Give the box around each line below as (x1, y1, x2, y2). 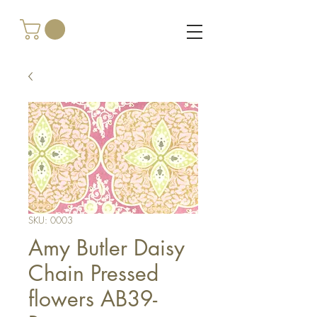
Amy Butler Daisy (28, 234, 185, 262)
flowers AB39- (28, 284, 157, 313)
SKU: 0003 (28, 214, 73, 226)
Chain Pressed (28, 259, 158, 287)
